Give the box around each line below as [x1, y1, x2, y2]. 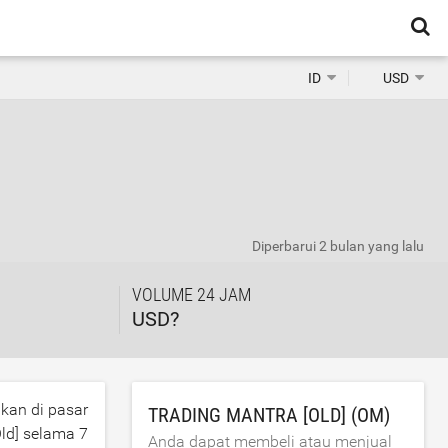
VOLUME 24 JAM [132, 284, 252, 305]
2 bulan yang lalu [319, 238, 424, 254]
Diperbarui [252, 238, 319, 254]
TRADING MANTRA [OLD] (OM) [148, 403, 391, 427]
